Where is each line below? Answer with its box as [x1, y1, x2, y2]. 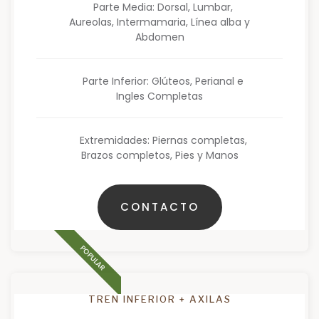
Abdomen [135, 30, 184, 45]
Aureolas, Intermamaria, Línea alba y [69, 15, 250, 30]
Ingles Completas [116, 89, 203, 104]
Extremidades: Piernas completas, [79, 133, 247, 148]
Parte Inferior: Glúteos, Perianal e [83, 74, 244, 89]
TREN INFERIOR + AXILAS [88, 293, 231, 305]
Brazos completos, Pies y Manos [80, 148, 239, 163]
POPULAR [77, 243, 108, 274]
